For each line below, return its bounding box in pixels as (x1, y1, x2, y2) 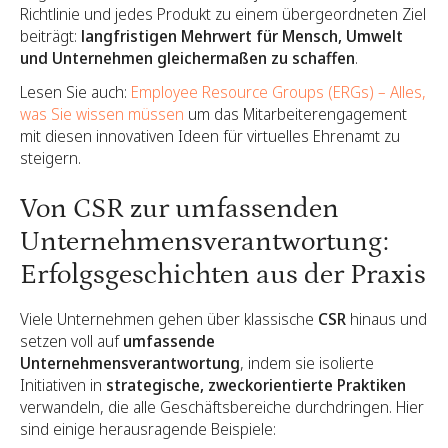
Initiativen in (20, 373, 106, 396)
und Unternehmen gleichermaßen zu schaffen (20, 46, 355, 69)
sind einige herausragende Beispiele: (20, 417, 276, 440)
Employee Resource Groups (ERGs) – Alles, (131, 80, 426, 103)
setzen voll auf (20, 329, 123, 352)
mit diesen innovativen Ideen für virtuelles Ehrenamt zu (20, 124, 400, 147)
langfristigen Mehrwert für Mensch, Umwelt (81, 24, 403, 47)
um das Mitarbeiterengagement (184, 102, 407, 125)
